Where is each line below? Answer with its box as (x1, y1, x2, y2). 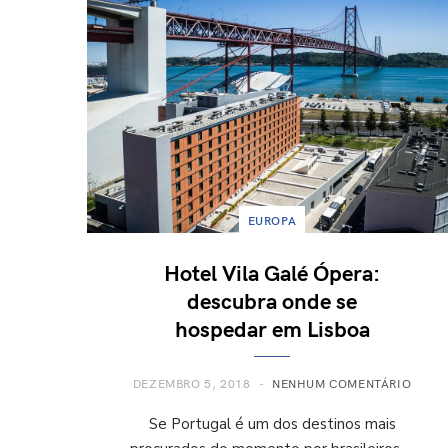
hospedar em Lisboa (174, 312, 370, 343)
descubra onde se (187, 284, 357, 315)
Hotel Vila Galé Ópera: (164, 256, 380, 287)
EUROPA (247, 211, 297, 228)
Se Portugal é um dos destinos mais (148, 413, 396, 434)
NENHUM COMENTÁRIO (272, 374, 412, 391)
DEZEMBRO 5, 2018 (132, 374, 251, 391)
